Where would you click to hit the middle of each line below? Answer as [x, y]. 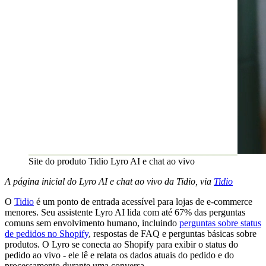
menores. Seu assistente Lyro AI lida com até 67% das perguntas [125, 212]
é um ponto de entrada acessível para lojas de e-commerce [143, 201]
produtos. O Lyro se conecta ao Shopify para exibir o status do [121, 244]
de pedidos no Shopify [47, 233]
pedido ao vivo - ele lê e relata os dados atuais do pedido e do [119, 255]
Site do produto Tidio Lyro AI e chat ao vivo [112, 161]
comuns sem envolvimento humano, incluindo [92, 223]
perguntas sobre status [220, 223]
